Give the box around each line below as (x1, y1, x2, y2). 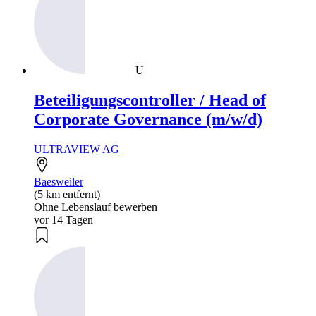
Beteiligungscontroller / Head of (34, 90, 266, 109)
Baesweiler (34, 175, 83, 188)
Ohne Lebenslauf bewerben (34, 200, 157, 213)
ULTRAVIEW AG (34, 142, 119, 155)
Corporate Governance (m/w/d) (34, 109, 262, 128)
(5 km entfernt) (34, 188, 100, 200)
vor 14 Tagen (34, 213, 93, 226)
